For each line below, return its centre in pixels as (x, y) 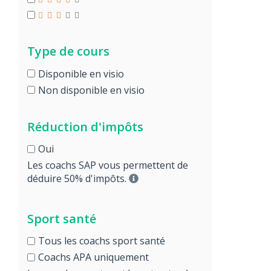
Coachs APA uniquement (93, 257)
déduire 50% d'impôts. (78, 178)
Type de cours (68, 51)
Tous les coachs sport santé (102, 241)
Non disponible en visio (91, 90)
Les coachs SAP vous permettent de (108, 165)
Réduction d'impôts (85, 126)
